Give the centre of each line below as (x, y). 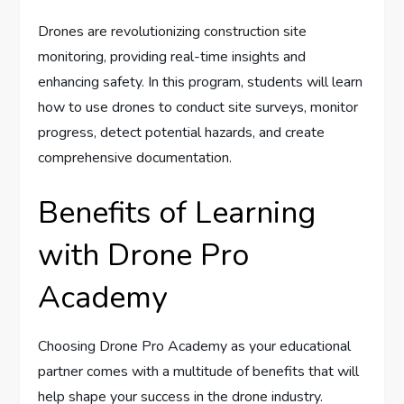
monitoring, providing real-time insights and (172, 57)
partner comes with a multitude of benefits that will (199, 372)
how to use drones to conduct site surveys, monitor (198, 108)
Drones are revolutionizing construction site (173, 32)
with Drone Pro (144, 256)
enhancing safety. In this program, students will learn (201, 83)
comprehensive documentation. (135, 158)
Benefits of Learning (177, 213)
